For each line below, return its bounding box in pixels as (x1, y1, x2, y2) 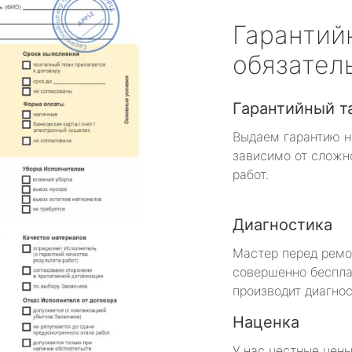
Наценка (233, 312, 299, 332)
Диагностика (233, 214, 332, 234)
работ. (233, 166, 269, 182)
